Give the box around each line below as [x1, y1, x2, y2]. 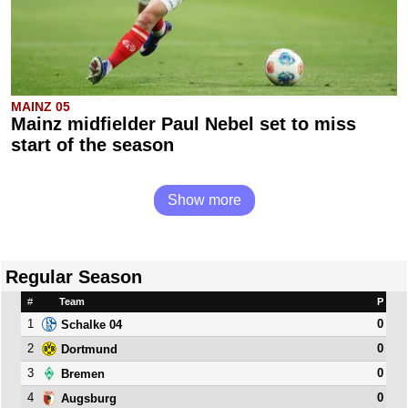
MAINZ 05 [11, 99, 70, 114]
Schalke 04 [61, 317, 123, 331]
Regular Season [5, 267, 142, 287]
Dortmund [61, 342, 118, 356]
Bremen [61, 366, 106, 381]
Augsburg [61, 391, 117, 405]
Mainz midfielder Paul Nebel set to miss [11, 114, 356, 134]
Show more [167, 192, 241, 208]
